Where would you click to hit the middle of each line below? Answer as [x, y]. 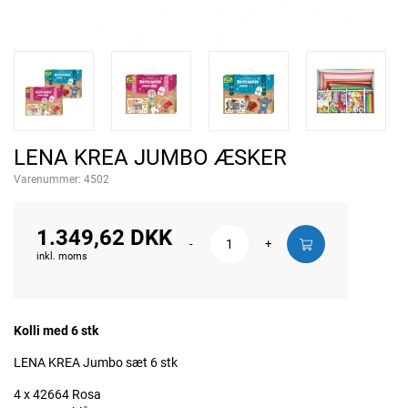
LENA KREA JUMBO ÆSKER [150, 158]
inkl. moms [62, 256]
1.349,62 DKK [104, 238]
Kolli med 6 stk [56, 331]
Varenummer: [49, 179]
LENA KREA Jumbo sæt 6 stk [96, 362]
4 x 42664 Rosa [57, 394]
